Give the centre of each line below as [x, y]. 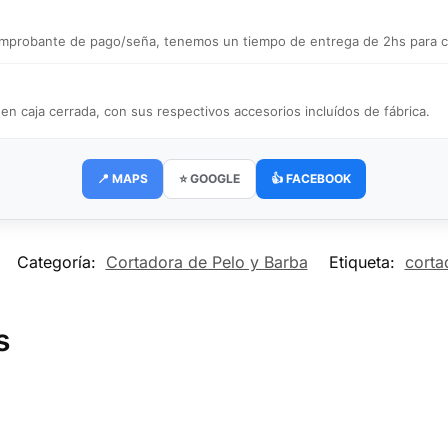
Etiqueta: [364, 262]
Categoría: [58, 262]
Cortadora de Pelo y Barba [206, 262]
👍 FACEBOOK [311, 179]
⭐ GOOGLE [209, 179]
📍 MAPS [122, 179]
